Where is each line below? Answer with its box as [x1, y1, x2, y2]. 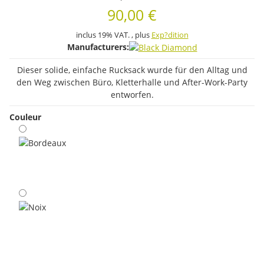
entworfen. [110, 88, 154, 100]
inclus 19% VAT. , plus [75, 29, 151, 40]
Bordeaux [18, 182, 56, 194]
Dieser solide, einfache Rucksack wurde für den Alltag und [16, 64, 247, 75]
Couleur [9, 111, 44, 123]
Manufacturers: [67, 41, 129, 52]
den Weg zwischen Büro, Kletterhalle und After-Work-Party [16, 76, 247, 88]
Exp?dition [151, 29, 189, 40]
